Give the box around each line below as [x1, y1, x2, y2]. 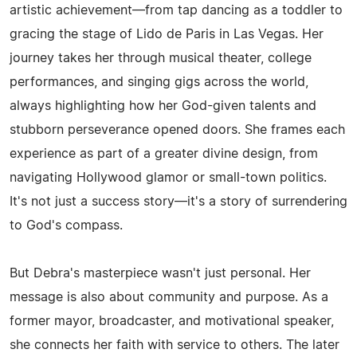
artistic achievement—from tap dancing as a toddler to [10, 3, 343, 17]
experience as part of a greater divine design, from [10, 147, 318, 160]
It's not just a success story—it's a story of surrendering [10, 194, 347, 208]
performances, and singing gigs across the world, [10, 75, 308, 88]
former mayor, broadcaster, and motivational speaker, [10, 314, 334, 328]
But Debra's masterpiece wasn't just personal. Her [10, 266, 311, 280]
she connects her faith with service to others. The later [10, 338, 339, 351]
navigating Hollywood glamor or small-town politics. [10, 171, 327, 184]
